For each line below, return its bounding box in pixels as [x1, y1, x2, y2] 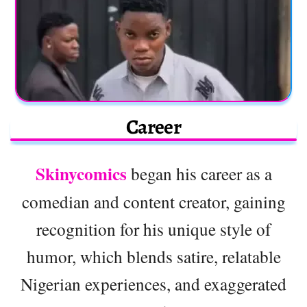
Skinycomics [35, 160, 127, 186]
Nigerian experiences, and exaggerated [21, 271, 286, 295]
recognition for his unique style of [36, 217, 271, 241]
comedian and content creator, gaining [21, 189, 286, 213]
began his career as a [126, 161, 272, 185]
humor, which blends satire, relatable [26, 244, 281, 268]
